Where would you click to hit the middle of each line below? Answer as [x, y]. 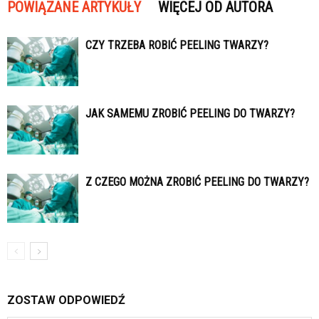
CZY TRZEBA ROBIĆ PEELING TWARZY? [177, 46]
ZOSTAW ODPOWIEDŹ [66, 300]
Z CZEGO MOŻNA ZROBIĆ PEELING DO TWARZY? [197, 182]
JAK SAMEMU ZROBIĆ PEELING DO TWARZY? [190, 114]
